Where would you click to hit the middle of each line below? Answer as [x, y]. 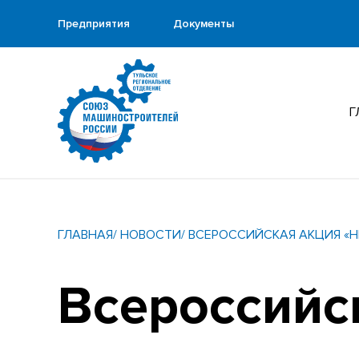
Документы [204, 23]
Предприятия [94, 23]
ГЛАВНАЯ [85, 235]
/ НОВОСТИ [147, 235]
